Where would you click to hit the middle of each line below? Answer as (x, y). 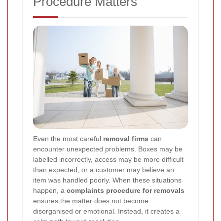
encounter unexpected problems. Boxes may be (108, 149)
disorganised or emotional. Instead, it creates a (106, 211)
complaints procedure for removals (126, 191)
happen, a (50, 191)
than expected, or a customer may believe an (104, 170)
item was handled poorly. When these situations (107, 180)
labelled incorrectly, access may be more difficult (108, 160)
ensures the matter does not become (91, 201)
